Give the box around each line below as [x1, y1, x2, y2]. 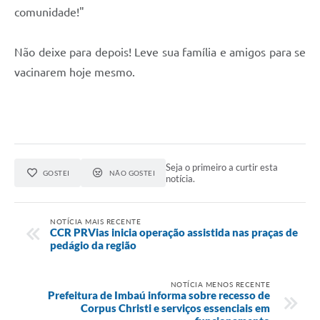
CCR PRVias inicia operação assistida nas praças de [50, 225, 298, 239]
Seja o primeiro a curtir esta [166, 161, 279, 174]
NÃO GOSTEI [109, 169, 156, 178]
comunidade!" [14, 6, 84, 19]
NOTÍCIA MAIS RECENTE [50, 216, 141, 226]
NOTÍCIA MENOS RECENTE [170, 279, 270, 289]
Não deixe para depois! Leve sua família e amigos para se [14, 46, 306, 59]
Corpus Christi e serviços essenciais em [81, 301, 270, 314]
